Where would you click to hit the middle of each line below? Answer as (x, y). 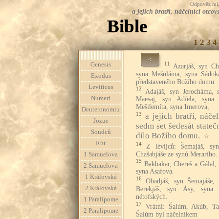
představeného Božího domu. (176, 82)
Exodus (101, 76)
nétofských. (152, 197)
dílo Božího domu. (168, 135)
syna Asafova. (155, 172)
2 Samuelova (101, 166)
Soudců (101, 132)
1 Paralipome (101, 199)
